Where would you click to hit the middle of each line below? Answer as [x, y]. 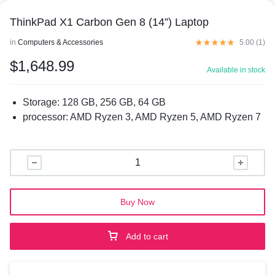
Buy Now [137, 202]
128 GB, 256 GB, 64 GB [114, 102]
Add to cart [147, 236]
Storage [40, 102]
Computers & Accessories [60, 42]
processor [44, 117]
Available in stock [236, 70]
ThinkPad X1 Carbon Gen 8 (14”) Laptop [109, 22]
